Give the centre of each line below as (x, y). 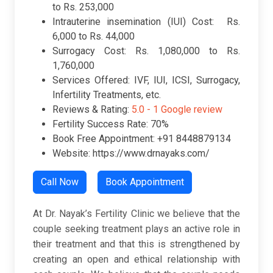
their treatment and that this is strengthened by (136, 244)
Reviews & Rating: (92, 110)
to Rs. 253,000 (83, 7)
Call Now (60, 182)
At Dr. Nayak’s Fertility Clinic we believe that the (136, 214)
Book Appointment (145, 182)
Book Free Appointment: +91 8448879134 (142, 139)
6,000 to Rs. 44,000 (94, 37)
